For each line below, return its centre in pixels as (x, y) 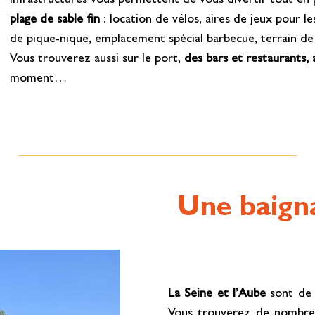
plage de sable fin (55, 20)
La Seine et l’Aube (219, 294)
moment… (39, 79)
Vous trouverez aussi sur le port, (97, 59)
